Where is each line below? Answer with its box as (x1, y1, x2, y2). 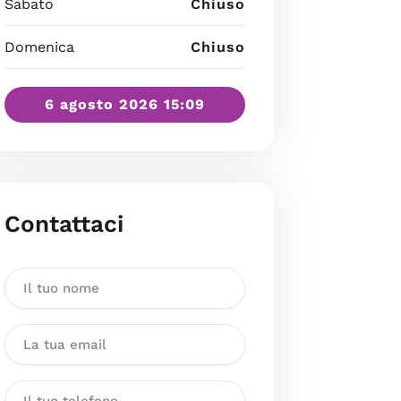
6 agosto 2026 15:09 (44, 95, 205, 113)
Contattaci (4, 209, 124, 237)
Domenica (4, 38, 74, 55)
